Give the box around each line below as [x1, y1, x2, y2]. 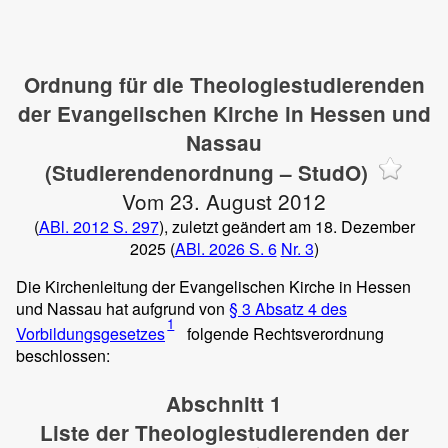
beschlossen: [16, 344, 110, 368]
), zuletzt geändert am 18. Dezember [158, 215, 415, 238]
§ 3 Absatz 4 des [229, 297, 347, 320]
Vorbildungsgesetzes [16, 322, 165, 346]
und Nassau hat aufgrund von [16, 297, 229, 320]
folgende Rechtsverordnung [183, 322, 385, 346]
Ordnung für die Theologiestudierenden [23, 70, 425, 99]
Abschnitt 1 [166, 389, 282, 419]
